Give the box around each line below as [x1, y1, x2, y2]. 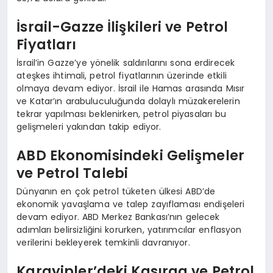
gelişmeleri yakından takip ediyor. [16, 120, 161, 133]
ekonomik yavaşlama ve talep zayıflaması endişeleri [16, 197, 245, 210]
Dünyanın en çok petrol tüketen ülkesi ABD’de [16, 185, 216, 197]
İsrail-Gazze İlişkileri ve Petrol [16, 17, 229, 37]
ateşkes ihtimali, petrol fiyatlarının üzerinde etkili [16, 69, 227, 82]
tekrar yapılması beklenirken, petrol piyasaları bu [16, 107, 227, 120]
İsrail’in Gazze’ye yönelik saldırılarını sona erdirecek [16, 56, 235, 69]
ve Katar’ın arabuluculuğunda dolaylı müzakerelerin [16, 94, 240, 107]
